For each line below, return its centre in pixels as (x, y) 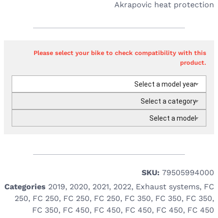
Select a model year (165, 84)
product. (193, 62)
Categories (25, 186)
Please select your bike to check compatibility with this (120, 53)
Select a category (168, 101)
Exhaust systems (168, 186)
